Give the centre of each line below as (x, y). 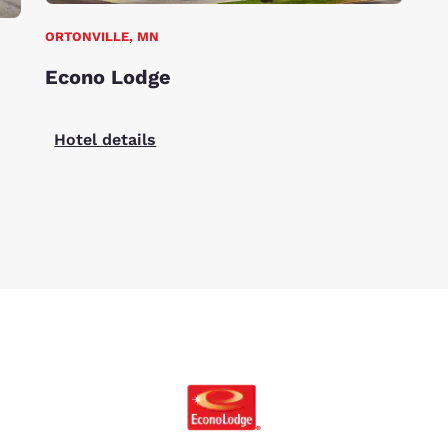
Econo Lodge (108, 77)
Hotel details (105, 140)
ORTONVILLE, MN (102, 37)
